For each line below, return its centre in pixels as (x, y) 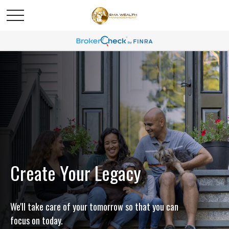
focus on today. (37, 220)
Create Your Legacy (76, 173)
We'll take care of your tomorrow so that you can (94, 207)
